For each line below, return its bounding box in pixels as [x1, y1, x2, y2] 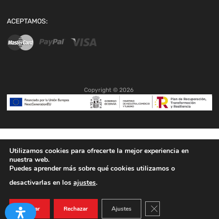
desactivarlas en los [9, 178, 73, 187]
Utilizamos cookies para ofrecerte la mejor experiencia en [9, 146, 189, 155]
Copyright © [84, 87, 119, 94]
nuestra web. [9, 155, 49, 164]
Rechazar [64, 205, 88, 213]
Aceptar [19, 205, 40, 213]
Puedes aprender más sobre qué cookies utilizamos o [9, 164, 175, 173]
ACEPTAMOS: [7, 17, 48, 26]
